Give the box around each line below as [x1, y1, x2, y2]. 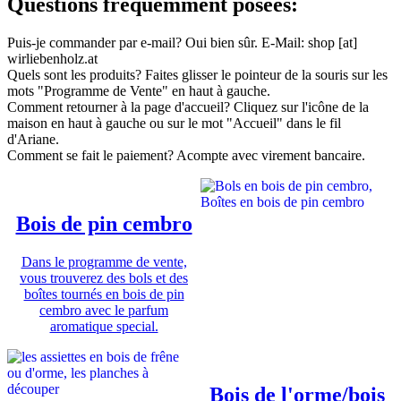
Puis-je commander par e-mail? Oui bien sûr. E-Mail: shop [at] [7, 35, 357, 51]
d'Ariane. [7, 132, 59, 148]
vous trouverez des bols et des [20, 270, 188, 286]
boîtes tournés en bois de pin [23, 286, 184, 303]
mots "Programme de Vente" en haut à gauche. [7, 83, 270, 99]
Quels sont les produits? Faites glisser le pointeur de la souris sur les [7, 67, 388, 83]
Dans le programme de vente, [21, 254, 187, 270]
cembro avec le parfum [39, 303, 168, 319]
